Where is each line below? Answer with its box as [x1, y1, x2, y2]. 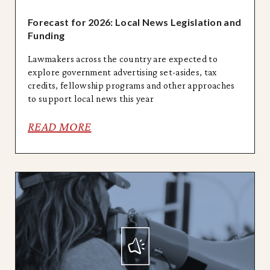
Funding [28, 29, 65, 41]
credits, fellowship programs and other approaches [28, 80, 235, 90]
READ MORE [28, 119, 92, 133]
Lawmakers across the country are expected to [28, 53, 218, 64]
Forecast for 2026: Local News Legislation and [28, 16, 242, 28]
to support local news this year [28, 93, 154, 104]
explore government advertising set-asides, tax [28, 66, 217, 77]
